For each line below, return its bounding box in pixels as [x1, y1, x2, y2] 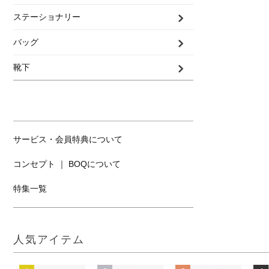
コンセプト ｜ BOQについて [13, 159, 121, 169]
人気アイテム [13, 234, 85, 246]
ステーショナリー [13, 12, 80, 22]
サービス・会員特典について [13, 134, 122, 144]
